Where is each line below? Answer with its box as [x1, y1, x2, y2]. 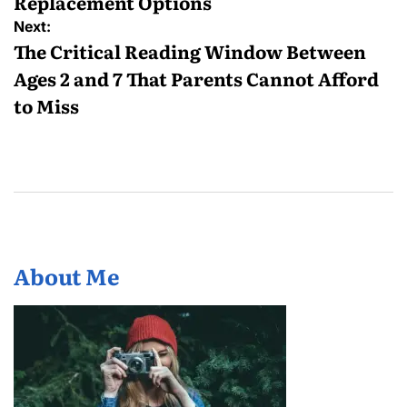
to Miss [14, 91, 79, 119]
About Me [14, 259, 120, 292]
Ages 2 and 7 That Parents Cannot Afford [14, 64, 379, 92]
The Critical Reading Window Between [14, 36, 366, 65]
